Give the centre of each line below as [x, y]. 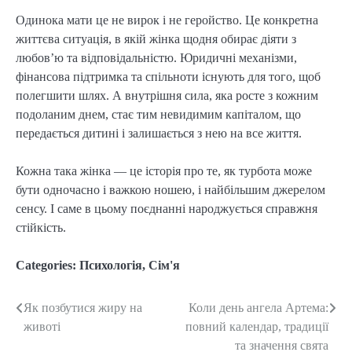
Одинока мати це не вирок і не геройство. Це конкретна [167, 20]
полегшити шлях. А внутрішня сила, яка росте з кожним [167, 95]
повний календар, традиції [257, 327]
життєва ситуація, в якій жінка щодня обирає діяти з [156, 38]
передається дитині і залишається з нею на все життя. [159, 133]
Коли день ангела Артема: [258, 308]
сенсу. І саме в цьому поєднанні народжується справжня [167, 209]
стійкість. [41, 228]
